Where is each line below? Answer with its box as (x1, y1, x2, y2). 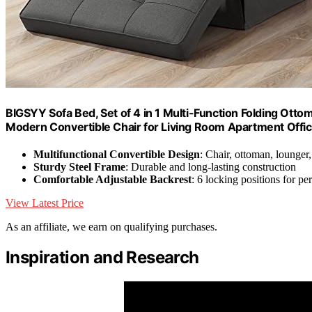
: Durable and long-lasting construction (125, 160, 296, 173)
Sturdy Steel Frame (33, 160, 125, 173)
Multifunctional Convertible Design (33, 148, 200, 160)
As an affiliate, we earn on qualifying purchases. (6, 220, 217, 233)
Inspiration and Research (6, 247, 199, 267)
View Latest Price (6, 196, 84, 209)
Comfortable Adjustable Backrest (33, 173, 192, 185)
